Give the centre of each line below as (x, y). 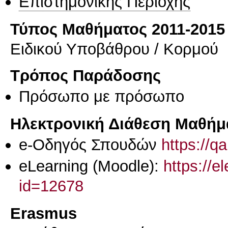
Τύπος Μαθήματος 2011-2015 (118, 29)
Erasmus (44, 213)
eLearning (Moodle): (91, 166)
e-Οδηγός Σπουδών (90, 144)
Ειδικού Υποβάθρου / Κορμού (114, 49)
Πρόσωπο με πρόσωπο (102, 96)
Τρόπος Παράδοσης (85, 76)
